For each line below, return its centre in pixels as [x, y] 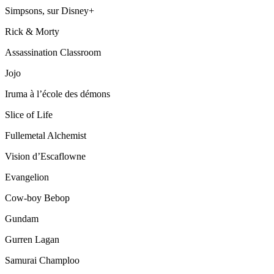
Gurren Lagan [32, 240]
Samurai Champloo [42, 261]
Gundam [22, 219]
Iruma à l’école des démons [57, 94]
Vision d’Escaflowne [45, 157]
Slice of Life [29, 115]
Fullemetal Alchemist [46, 136]
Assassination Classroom [53, 53]
